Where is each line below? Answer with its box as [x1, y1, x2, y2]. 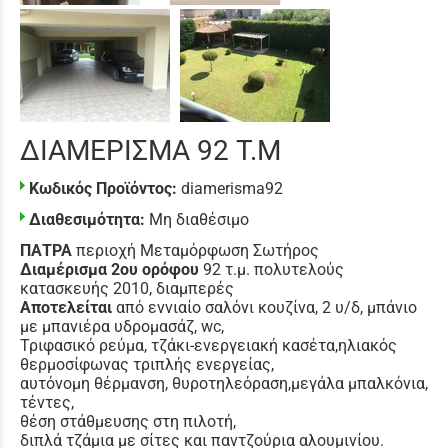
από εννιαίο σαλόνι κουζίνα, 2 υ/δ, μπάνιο [112, 297, 417, 317]
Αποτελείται [20, 297, 112, 317]
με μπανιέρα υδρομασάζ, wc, [20, 316, 224, 336]
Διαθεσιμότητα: [29, 209, 145, 229]
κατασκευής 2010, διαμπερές [20, 278, 234, 298]
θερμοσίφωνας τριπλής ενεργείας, [20, 354, 274, 374]
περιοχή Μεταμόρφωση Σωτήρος [72, 240, 319, 260]
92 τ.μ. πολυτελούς [199, 259, 344, 279]
